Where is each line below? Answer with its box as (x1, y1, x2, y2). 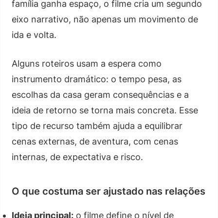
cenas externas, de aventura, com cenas (12, 136, 178, 146)
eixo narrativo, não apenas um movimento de (12, 14, 198, 24)
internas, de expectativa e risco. (12, 151, 143, 162)
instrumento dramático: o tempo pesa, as (12, 73, 182, 84)
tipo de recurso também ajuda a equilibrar (12, 120, 182, 131)
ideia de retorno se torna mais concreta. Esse (12, 105, 198, 115)
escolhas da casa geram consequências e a (12, 89, 189, 100)
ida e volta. (12, 29, 56, 40)
